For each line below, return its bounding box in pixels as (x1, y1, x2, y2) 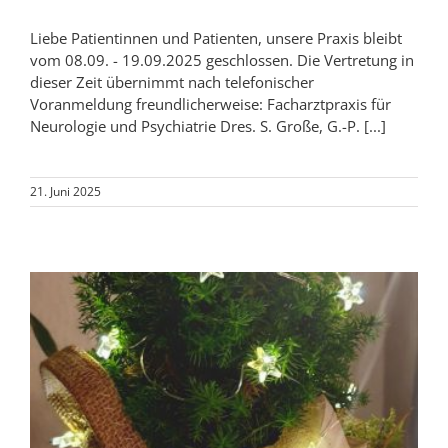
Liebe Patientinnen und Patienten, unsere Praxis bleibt (30, 27, 402, 48)
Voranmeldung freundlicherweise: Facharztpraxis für (30, 93, 391, 114)
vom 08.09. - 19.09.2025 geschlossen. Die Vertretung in (30, 49, 414, 70)
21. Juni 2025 (30, 182, 101, 200)
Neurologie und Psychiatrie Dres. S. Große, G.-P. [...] (30, 115, 386, 136)
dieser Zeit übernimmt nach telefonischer (30, 71, 314, 92)
